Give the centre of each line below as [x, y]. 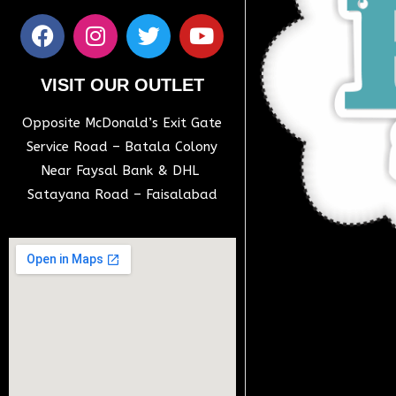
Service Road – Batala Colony [122, 146]
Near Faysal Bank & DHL [122, 170]
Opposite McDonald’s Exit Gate [122, 122]
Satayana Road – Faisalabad [122, 194]
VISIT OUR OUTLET [122, 84]
